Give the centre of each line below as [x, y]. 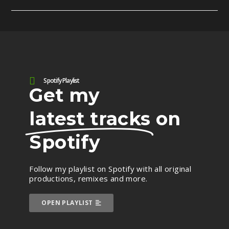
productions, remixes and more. [89, 178]
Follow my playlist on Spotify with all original [110, 169]
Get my [65, 95]
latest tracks [90, 119]
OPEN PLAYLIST [67, 203]
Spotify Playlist [62, 81]
